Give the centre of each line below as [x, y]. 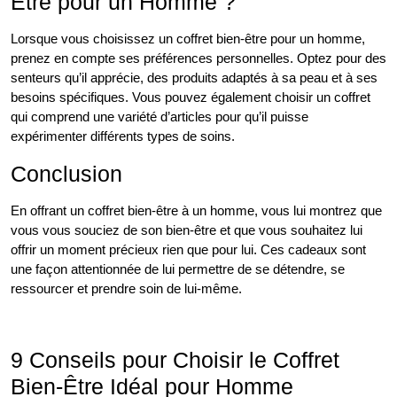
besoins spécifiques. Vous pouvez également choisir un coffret [191, 97]
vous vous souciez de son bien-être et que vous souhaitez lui [187, 230]
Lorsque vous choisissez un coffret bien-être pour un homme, [188, 39]
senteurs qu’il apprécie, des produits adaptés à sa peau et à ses [194, 78]
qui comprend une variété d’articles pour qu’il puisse [160, 117]
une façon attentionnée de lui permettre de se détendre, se [178, 269]
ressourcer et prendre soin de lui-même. [126, 289]
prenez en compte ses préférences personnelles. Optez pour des [198, 58]
